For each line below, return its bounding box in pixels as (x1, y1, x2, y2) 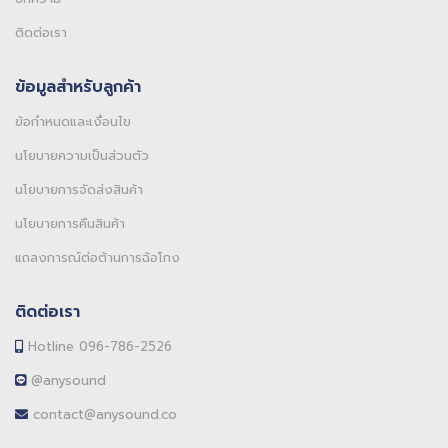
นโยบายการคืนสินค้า (15, 213, 125, 233)
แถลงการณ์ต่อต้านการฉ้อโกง (15, 247, 180, 267)
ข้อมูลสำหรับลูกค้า (15, 74, 141, 99)
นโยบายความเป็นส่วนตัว (15, 145, 149, 165)
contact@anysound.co (28, 404, 177, 424)
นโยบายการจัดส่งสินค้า (15, 179, 143, 199)
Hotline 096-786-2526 (23, 336, 172, 356)
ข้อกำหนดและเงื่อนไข (15, 111, 131, 131)
